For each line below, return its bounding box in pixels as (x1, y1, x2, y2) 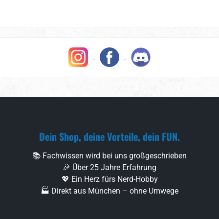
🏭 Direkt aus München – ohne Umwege (41, 186, 178, 196)
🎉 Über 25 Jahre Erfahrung (63, 163, 156, 172)
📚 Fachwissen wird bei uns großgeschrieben (32, 151, 187, 160)
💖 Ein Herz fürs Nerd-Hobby (61, 175, 158, 184)
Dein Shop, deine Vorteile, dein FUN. (39, 129, 180, 144)
